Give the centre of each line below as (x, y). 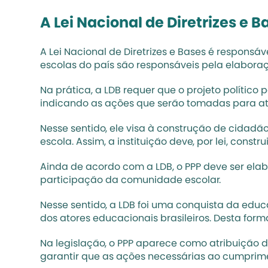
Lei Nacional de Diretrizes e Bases (128, 53)
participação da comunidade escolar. (131, 181)
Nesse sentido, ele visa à (99, 129)
